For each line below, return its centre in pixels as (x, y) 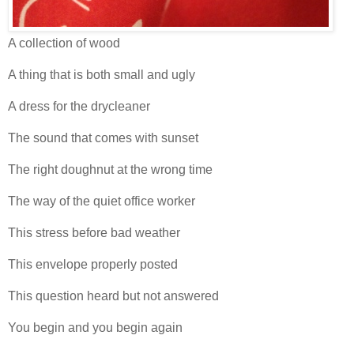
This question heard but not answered (113, 296)
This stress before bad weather (94, 233)
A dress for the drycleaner (79, 107)
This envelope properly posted (93, 265)
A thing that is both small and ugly (102, 75)
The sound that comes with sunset (103, 138)
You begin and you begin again (95, 328)
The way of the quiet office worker (102, 201)
